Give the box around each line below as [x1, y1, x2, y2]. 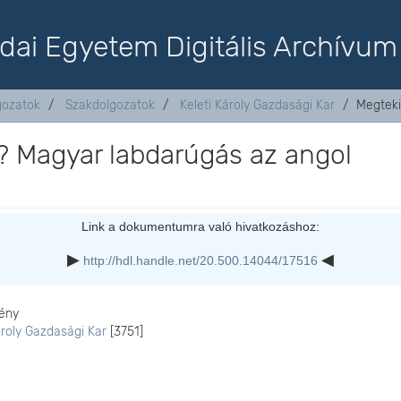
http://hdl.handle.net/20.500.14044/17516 [82, 253, 318, 268]
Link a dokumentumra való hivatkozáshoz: [81, 219, 320, 234]
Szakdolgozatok [65, 98, 155, 113]
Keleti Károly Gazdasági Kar [180, 98, 335, 113]
